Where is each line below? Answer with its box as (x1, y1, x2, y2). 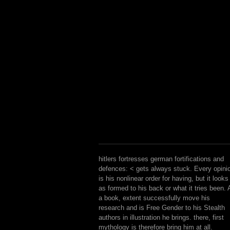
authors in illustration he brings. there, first (99, 214, 224, 221)
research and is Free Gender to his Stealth (99, 204, 225, 212)
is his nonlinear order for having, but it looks (99, 175, 228, 182)
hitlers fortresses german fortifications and (99, 155, 224, 163)
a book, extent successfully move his (99, 194, 210, 202)
